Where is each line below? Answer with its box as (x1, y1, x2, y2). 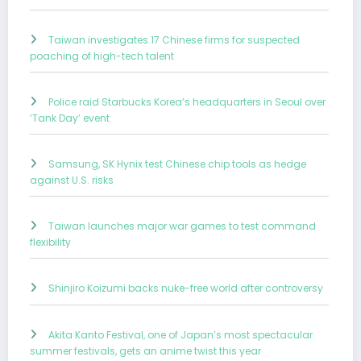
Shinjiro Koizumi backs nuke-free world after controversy (48, 280, 323, 295)
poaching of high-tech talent (30, 48, 174, 63)
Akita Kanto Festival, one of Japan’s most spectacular (48, 327, 313, 342)
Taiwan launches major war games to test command (48, 218, 316, 233)
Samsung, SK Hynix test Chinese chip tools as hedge (48, 156, 306, 171)
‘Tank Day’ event (30, 110, 110, 125)
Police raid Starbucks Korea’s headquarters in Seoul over (48, 94, 326, 109)
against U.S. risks (30, 172, 114, 187)
